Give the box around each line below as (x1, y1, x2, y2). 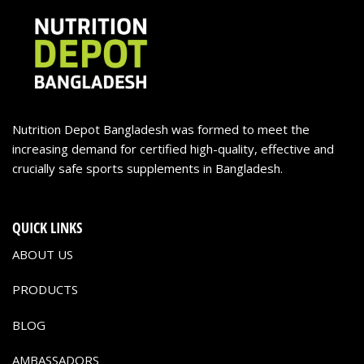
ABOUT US (12, 245, 73, 262)
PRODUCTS (12, 281, 78, 298)
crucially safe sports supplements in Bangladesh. (12, 160, 283, 177)
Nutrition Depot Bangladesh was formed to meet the (12, 121, 310, 138)
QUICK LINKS (12, 217, 82, 237)
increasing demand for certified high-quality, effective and (12, 141, 334, 158)
